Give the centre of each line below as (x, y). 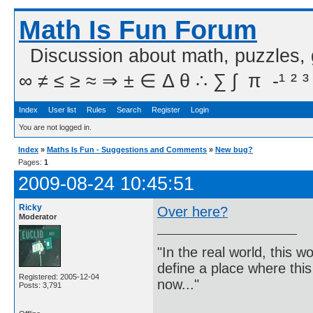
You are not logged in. (55, 127)
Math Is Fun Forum (138, 30)
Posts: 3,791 (40, 285)
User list (62, 110)
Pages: (31, 162)
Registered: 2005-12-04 (59, 277)
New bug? (234, 150)
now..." (178, 284)
